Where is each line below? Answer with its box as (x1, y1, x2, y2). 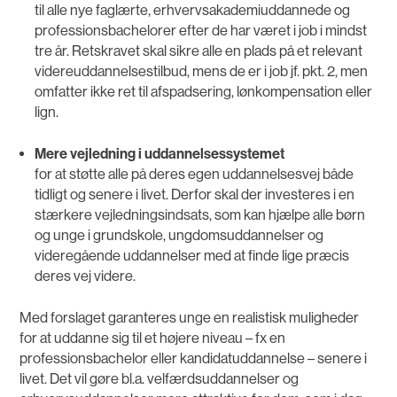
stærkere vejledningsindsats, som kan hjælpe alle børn (34, 206, 365, 223)
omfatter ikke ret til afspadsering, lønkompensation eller (34, 82, 372, 100)
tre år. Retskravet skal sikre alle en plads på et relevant (34, 42, 362, 59)
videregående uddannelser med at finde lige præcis (34, 246, 349, 264)
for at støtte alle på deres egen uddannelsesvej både (34, 165, 354, 183)
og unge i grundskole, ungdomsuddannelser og (34, 226, 323, 244)
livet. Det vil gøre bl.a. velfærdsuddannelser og (19, 370, 300, 388)
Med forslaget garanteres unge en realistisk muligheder (19, 309, 360, 327)
